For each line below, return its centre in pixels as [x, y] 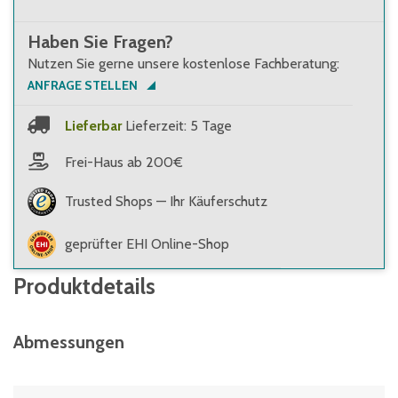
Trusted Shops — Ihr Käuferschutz [166, 201]
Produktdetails [84, 286]
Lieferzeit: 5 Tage [179, 125]
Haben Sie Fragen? [100, 42]
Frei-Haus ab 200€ [124, 162]
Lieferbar [93, 125]
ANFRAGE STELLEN [83, 85]
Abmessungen [69, 342]
